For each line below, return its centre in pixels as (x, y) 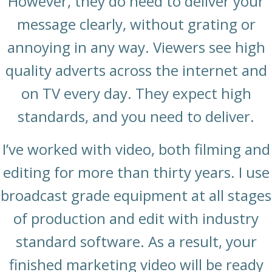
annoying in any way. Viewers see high (136, 47)
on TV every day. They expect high (136, 93)
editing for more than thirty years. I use (136, 172)
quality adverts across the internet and (136, 70)
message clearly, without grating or (136, 24)
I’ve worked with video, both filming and (136, 149)
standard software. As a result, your (136, 242)
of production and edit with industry (136, 219)
